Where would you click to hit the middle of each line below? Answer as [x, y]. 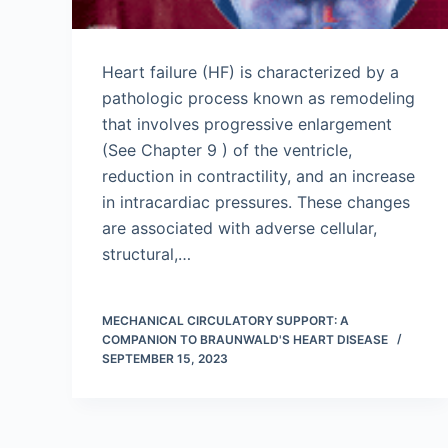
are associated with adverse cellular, [239, 228]
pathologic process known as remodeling [258, 98]
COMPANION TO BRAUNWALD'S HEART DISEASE [245, 339]
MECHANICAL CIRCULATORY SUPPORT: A [225, 320]
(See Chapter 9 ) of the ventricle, [227, 150]
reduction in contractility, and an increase [258, 176]
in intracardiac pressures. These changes [256, 202]
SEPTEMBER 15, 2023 [165, 358]
